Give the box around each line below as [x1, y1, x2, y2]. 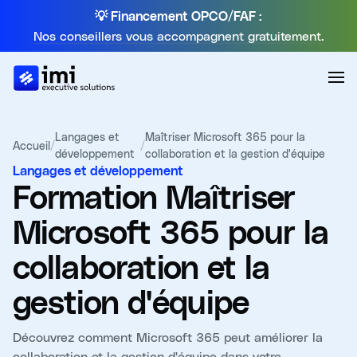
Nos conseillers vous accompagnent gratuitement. [33, 28, 324, 43]
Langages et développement [13, 165, 183, 178]
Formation [13, 182, 166, 214]
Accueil [13, 138, 50, 152]
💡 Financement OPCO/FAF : [95, 10, 262, 23]
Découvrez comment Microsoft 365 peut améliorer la [13, 329, 323, 344]
